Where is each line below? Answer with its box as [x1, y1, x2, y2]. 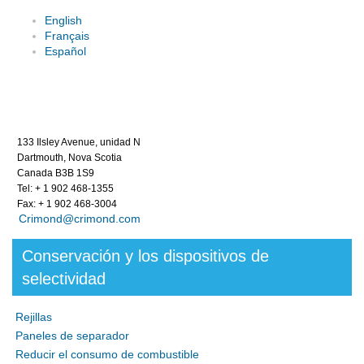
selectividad [22, 270, 106, 288]
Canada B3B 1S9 [12, 167, 94, 179]
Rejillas [15, 310, 52, 323]
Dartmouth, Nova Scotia [12, 152, 122, 163]
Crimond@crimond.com [12, 212, 141, 225]
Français [45, 29, 89, 42]
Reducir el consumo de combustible [15, 348, 199, 361]
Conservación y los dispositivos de [22, 247, 269, 265]
